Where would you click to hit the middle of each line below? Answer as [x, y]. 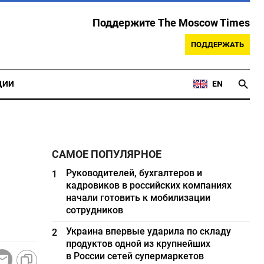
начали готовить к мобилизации [138, 198]
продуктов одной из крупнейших [138, 244]
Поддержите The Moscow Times [171, 23]
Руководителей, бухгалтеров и [134, 173]
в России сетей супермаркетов [135, 256]
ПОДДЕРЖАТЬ [217, 44]
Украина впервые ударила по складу [149, 231]
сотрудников [95, 210]
